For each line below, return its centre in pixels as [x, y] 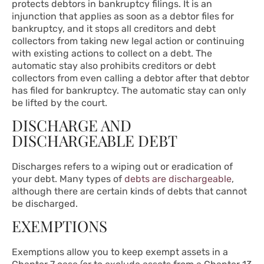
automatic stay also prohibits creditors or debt [114, 66]
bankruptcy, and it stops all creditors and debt [114, 29]
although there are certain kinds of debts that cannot [129, 192]
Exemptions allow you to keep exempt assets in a [120, 252]
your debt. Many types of [68, 179]
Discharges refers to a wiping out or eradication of [122, 167]
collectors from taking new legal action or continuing [128, 41]
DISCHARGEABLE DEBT [95, 141]
